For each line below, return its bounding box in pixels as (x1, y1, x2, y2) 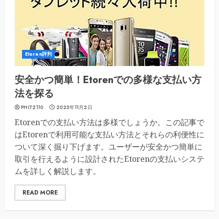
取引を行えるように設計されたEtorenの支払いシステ (15, 153, 204, 164)
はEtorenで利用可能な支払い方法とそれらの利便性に (15, 129, 204, 140)
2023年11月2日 (56, 104, 93, 111)
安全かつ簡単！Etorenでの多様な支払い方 (15, 73, 201, 87)
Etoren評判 (25, 50, 52, 58)
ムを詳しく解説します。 (15, 166, 101, 176)
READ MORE (22, 188, 58, 197)
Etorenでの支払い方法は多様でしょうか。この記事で (15, 117, 204, 128)
